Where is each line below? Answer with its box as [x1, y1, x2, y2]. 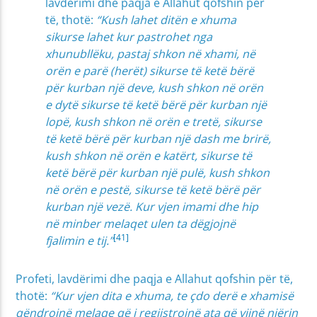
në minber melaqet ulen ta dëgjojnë [45, 216, 236, 232]
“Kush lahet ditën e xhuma [96, 12, 237, 28]
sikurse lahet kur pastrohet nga [45, 29, 213, 45]
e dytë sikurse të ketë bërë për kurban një [45, 97, 267, 113]
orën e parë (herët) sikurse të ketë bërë [45, 63, 255, 79]
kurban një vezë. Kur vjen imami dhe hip [45, 199, 259, 215]
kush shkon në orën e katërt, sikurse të [45, 148, 253, 164]
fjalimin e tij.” [45, 233, 114, 249]
